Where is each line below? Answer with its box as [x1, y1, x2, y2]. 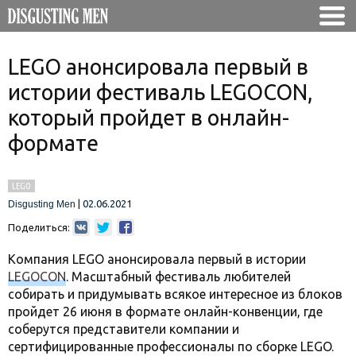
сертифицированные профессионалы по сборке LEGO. [8, 339, 334, 354]
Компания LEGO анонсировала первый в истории [8, 252, 306, 266]
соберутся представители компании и [8, 322, 239, 336]
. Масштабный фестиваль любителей [66, 269, 291, 284]
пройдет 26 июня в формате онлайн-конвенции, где [8, 304, 323, 319]
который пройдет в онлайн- [8, 106, 289, 130]
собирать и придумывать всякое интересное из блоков [8, 287, 342, 301]
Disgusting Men [8, 199, 75, 210]
